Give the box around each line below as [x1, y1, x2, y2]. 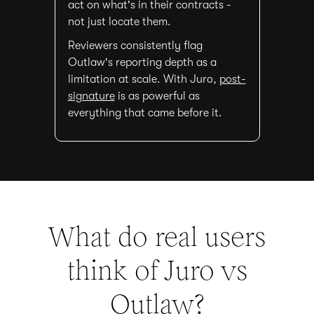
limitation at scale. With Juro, [67, 73, 219, 86]
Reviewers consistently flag [67, 39, 203, 52]
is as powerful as [114, 90, 200, 102]
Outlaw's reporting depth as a [67, 56, 217, 69]
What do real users [48, 219, 266, 254]
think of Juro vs [67, 253, 247, 287]
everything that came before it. [67, 107, 222, 119]
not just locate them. [67, 15, 171, 28]
